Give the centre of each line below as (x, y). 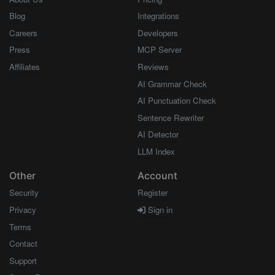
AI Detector (158, 134)
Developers (158, 33)
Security (24, 193)
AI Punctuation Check (177, 101)
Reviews (153, 67)
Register (153, 193)
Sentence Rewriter (171, 117)
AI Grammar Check (172, 83)
